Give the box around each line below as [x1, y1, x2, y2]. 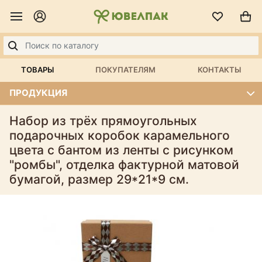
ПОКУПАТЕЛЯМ [95, 65, 156, 74]
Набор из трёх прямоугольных [9, 113, 197, 128]
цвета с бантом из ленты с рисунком [9, 142, 233, 157]
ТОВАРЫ [20, 65, 54, 74]
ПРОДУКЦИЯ [9, 87, 67, 98]
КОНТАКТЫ [198, 65, 242, 74]
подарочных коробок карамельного [9, 127, 230, 143]
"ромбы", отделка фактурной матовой [9, 157, 239, 172]
